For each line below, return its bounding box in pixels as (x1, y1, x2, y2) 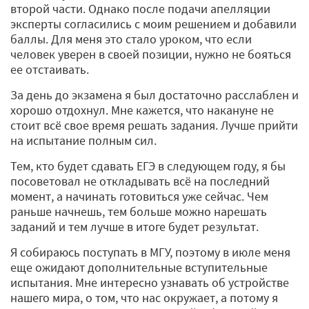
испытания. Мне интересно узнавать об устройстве (10, 274, 289, 290)
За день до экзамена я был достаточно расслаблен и (10, 86, 299, 103)
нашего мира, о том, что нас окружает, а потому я (10, 289, 278, 306)
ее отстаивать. (10, 61, 92, 77)
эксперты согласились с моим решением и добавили (10, 15, 297, 32)
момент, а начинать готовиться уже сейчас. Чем (10, 188, 268, 204)
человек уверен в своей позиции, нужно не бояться (10, 46, 291, 62)
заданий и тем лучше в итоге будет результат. (10, 218, 259, 235)
